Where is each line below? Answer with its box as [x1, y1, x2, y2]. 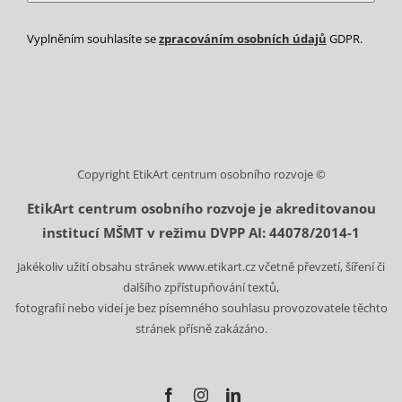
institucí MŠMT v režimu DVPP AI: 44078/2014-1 [42, 223, 360, 241]
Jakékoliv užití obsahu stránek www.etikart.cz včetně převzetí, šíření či [17, 258, 385, 275]
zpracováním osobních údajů [159, 30, 327, 47]
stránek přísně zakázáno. [135, 319, 267, 336]
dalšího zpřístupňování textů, [123, 278, 279, 295]
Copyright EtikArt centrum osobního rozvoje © [76, 165, 326, 182]
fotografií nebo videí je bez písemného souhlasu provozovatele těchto [14, 299, 388, 316]
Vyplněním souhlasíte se [27, 30, 159, 47]
